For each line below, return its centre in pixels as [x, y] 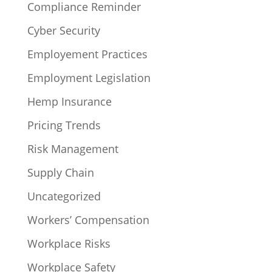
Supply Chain [60, 172]
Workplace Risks [69, 243]
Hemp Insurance [69, 101]
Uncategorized [64, 196]
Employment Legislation [89, 77]
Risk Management [73, 148]
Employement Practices [87, 54]
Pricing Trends [64, 125]
